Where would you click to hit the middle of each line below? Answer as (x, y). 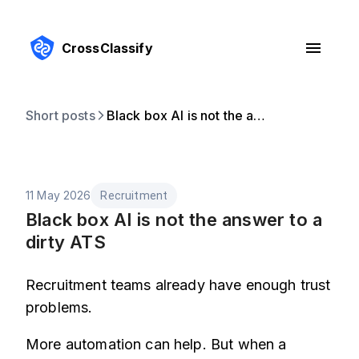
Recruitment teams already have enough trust (178, 285)
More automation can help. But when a (156, 344)
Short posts (61, 115)
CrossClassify (107, 48)
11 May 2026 (58, 195)
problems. (59, 307)
